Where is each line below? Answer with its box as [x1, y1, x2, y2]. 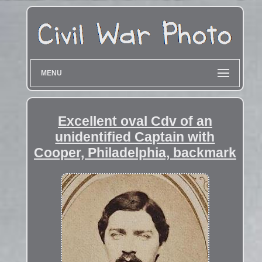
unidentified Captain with [55, 129, 215, 144]
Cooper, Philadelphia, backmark [33, 144, 236, 160]
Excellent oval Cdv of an [57, 113, 212, 129]
